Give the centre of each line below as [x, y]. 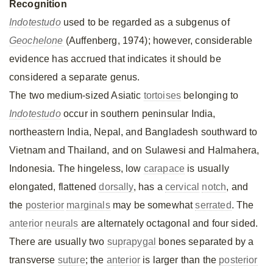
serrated [213, 205]
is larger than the [179, 260]
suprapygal [132, 242]
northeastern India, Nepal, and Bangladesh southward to [133, 132]
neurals [62, 223]
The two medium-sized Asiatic [76, 95]
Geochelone [36, 41]
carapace [164, 168]
